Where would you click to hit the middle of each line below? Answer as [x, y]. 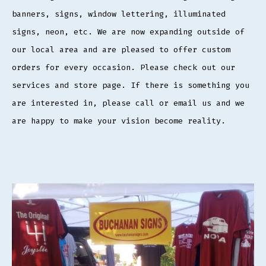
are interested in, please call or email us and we [128, 103]
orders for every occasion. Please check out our [123, 67]
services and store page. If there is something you [131, 85]
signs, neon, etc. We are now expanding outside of [128, 31]
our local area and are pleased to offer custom [121, 49]
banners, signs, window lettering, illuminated [119, 14]
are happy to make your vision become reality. [119, 121]
